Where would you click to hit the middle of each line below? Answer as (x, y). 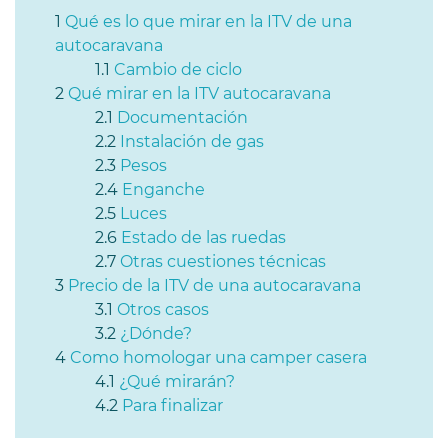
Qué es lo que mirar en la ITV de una (208, 21)
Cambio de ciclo (178, 69)
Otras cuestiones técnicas (223, 261)
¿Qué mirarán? (177, 381)
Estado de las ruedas (203, 237)
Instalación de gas (192, 141)
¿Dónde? (156, 333)
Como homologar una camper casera (218, 357)
